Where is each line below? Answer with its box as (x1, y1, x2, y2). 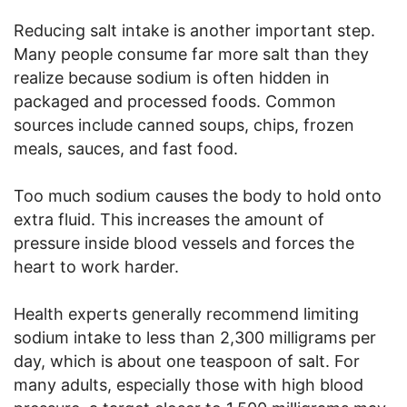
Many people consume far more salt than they (14, 44, 369, 64)
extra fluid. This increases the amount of (14, 209, 324, 229)
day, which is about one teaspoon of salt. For (14, 351, 360, 371)
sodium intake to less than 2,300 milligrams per (14, 327, 376, 347)
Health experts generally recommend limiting (14, 303, 359, 323)
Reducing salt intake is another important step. (14, 20, 375, 40)
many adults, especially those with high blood (14, 374, 363, 394)
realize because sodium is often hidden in (14, 67, 330, 87)
